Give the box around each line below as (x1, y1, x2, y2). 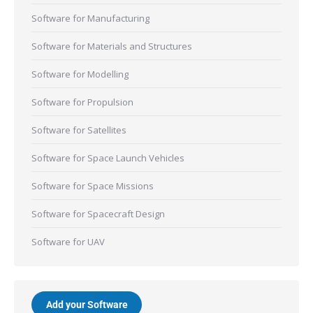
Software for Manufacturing (31, 11, 150, 24)
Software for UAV (31, 235, 105, 248)
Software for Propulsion (31, 95, 133, 108)
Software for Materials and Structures (31, 39, 192, 52)
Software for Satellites (31, 123, 126, 136)
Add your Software (45, 298, 128, 310)
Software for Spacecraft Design (31, 207, 165, 220)
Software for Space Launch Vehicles (31, 151, 184, 164)
